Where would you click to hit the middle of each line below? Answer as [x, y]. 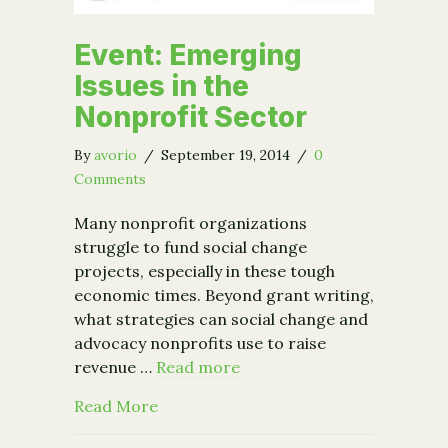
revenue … [115, 367]
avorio [115, 155]
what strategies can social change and [221, 319]
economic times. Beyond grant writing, [224, 295]
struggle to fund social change [190, 247]
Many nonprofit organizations [190, 223]
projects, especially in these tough [204, 271]
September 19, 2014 [227, 155]
